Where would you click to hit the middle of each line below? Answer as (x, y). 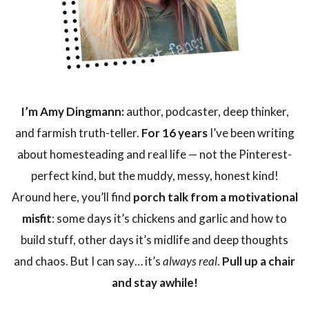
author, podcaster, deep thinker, (206, 112)
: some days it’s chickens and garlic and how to (169, 219)
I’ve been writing (251, 133)
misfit (37, 219)
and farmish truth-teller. (78, 133)
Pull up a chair (259, 261)
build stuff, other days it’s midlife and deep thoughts (154, 240)
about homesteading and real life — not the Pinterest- (154, 154)
